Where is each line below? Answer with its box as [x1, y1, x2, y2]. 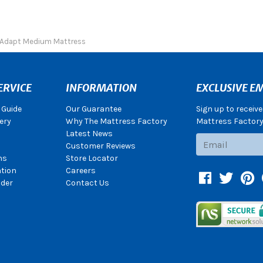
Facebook [198, 170, 257, 186]
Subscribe [195, 134, 234, 144]
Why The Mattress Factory [66, 116, 168, 126]
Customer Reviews [66, 141, 136, 151]
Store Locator [66, 153, 119, 163]
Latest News [66, 129, 113, 139]
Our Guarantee [66, 104, 122, 114]
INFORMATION [66, 81, 137, 95]
